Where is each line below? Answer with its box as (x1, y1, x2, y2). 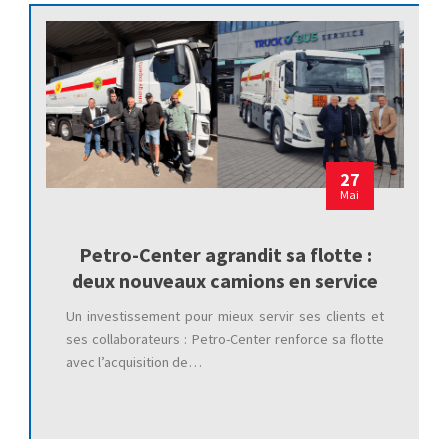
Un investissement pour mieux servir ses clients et (65, 307, 385, 326)
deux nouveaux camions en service (72, 268, 378, 294)
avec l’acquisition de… (65, 353, 202, 372)
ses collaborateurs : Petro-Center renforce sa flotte (65, 330, 385, 349)
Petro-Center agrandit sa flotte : (78, 242, 372, 268)
